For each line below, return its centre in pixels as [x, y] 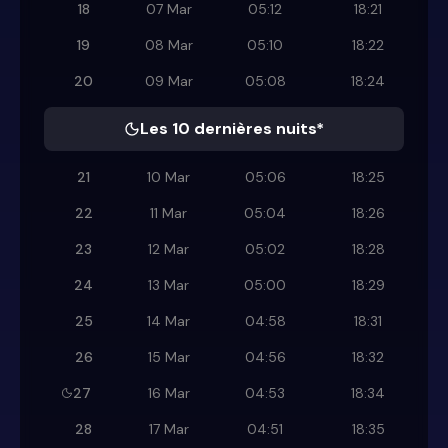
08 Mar [168, 45]
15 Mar [168, 357]
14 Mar [168, 321]
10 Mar [168, 177]
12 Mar [168, 249]
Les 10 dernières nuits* [232, 129]
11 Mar [168, 213]
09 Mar [168, 81]
